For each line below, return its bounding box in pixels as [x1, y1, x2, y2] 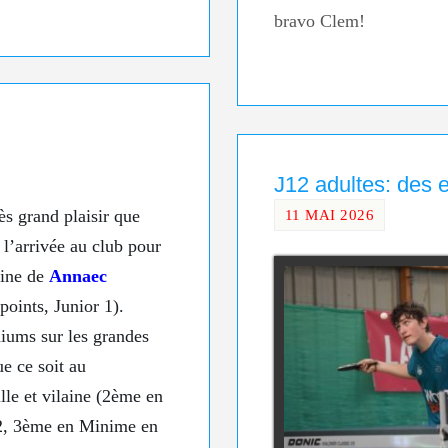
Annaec [49, 266, 107, 287]
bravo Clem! [273, 11, 365, 32]
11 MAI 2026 [284, 205, 375, 223]
